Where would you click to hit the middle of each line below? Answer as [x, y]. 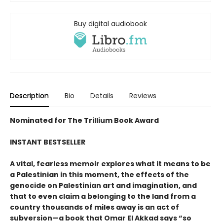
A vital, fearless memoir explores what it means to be [110, 164]
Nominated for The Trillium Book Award [84, 121]
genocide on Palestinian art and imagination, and [103, 186]
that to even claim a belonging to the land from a [103, 197]
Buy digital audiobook [110, 24]
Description [29, 96]
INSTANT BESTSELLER [48, 142]
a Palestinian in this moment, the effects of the [99, 175]
